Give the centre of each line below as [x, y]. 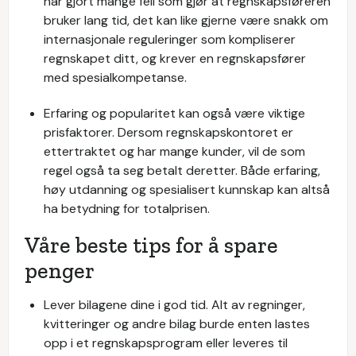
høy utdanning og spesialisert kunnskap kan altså [187, 190]
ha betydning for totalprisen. [127, 209]
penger [60, 271]
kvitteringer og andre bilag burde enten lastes [177, 324]
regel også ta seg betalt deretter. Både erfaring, [182, 170]
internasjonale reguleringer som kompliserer [170, 39]
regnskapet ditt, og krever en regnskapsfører [175, 58]
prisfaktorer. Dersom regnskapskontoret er [168, 132]
